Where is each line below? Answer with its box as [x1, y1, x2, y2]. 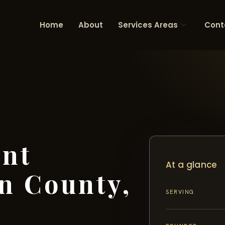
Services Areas [118, 20, 178, 30]
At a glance [166, 159, 217, 171]
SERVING [166, 188, 194, 196]
